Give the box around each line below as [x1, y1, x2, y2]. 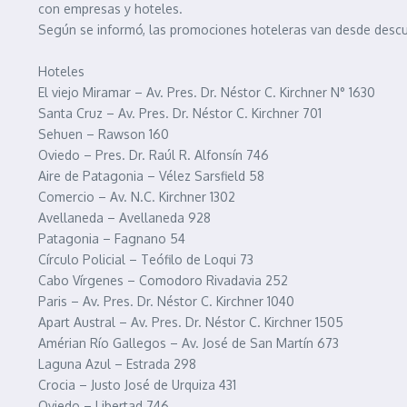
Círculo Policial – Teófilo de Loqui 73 [38, 252, 253, 267]
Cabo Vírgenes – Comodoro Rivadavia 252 [38, 273, 288, 288]
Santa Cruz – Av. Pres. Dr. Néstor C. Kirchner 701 [38, 105, 322, 121]
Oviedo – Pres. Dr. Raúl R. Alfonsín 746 [38, 147, 269, 163]
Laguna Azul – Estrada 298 [38, 356, 196, 372]
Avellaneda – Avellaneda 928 [38, 210, 211, 225]
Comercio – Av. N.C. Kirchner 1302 [38, 189, 235, 204]
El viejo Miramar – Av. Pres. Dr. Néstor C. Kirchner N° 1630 [38, 84, 375, 100]
